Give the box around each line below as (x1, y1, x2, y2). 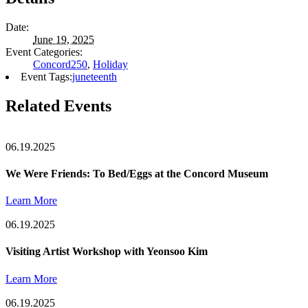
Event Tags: (21, 70, 72, 82)
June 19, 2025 (33, 33, 94, 45)
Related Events (5, 96, 111, 115)
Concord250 (33, 58, 87, 70)
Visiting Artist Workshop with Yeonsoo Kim (5, 245, 208, 258)
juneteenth (72, 70, 117, 82)
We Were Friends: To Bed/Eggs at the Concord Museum (5, 167, 268, 179)
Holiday (93, 58, 128, 70)
